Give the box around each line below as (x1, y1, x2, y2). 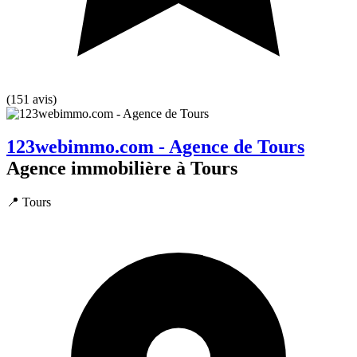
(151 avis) (6, 92, 57, 106)
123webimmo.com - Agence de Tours (6, 136, 304, 158)
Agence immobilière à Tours (6, 158, 237, 179)
